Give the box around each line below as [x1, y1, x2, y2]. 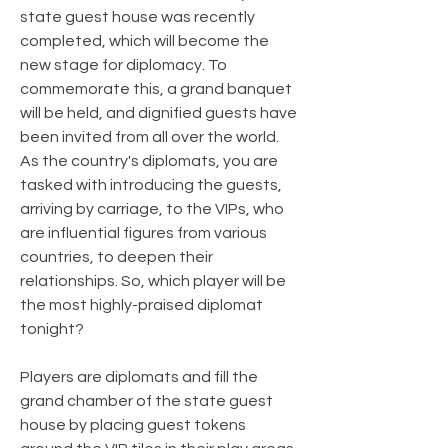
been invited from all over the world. [20, 128, 279, 145]
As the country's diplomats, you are [20, 152, 278, 169]
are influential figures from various [20, 224, 267, 241]
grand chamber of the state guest [20, 392, 273, 409]
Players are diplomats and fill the [20, 368, 258, 385]
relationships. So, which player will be [20, 272, 286, 289]
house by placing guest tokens [20, 416, 246, 433]
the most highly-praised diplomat [20, 296, 263, 313]
